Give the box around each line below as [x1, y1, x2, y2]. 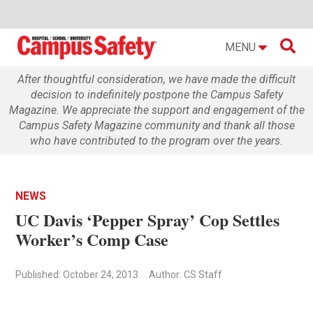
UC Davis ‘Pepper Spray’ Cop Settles [15, 207, 280, 232]
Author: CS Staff [149, 268, 223, 280]
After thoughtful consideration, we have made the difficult [17, 72, 296, 86]
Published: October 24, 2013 [15, 268, 139, 280]
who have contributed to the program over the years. [30, 133, 283, 147]
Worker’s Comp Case [15, 226, 169, 252]
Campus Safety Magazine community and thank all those [18, 118, 295, 132]
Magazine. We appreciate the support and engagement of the [8, 103, 305, 117]
